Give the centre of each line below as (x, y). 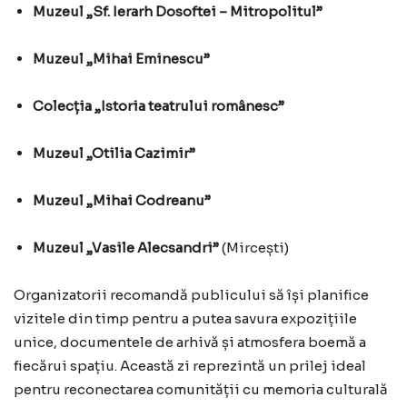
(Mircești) (254, 248)
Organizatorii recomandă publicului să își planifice (191, 295)
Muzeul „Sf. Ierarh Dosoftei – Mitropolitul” (178, 12)
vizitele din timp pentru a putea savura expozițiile (185, 319)
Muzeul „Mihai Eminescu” (121, 59)
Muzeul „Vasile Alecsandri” (126, 248)
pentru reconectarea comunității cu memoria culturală (201, 390)
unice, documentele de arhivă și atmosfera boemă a (190, 342)
